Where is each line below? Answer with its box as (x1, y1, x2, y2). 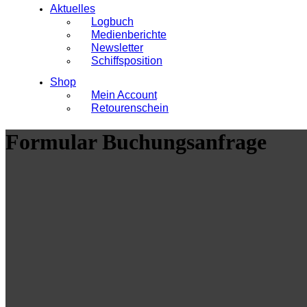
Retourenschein (91, 102, 169, 114)
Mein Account (91, 89, 157, 101)
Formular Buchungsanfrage (5, 130, 267, 155)
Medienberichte (91, 29, 167, 40)
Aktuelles (50, 3, 95, 14)
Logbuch (91, 16, 134, 27)
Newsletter (91, 42, 143, 53)
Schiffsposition (91, 55, 162, 66)
